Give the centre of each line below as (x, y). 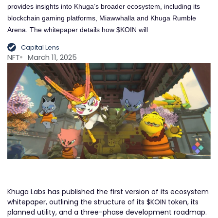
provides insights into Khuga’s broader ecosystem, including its (104, 7)
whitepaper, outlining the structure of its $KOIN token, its (103, 202)
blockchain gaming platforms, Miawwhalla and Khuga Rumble (102, 18)
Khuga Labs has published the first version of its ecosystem (108, 191)
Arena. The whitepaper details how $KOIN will (78, 30)
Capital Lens (40, 47)
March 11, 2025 (53, 57)
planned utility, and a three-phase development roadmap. (107, 212)
